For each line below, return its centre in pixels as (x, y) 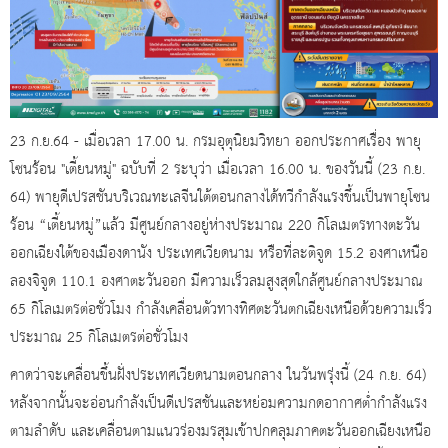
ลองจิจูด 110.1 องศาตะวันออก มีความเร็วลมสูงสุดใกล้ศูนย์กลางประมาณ (216, 282)
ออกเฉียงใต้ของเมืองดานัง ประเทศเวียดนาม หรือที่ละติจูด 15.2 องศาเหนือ (219, 254)
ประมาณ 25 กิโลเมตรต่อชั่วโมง (99, 338)
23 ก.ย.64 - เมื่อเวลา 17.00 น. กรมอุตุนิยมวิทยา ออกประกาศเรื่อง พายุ (215, 142)
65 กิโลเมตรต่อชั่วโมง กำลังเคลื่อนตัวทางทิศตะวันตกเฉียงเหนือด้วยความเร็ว (221, 310)
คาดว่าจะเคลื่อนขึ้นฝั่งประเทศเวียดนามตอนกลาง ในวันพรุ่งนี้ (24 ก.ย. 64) (218, 376)
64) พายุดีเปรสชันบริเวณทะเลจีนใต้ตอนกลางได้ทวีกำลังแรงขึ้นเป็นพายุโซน (220, 198)
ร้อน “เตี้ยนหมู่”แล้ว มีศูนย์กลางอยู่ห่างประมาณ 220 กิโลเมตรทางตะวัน (215, 226)
